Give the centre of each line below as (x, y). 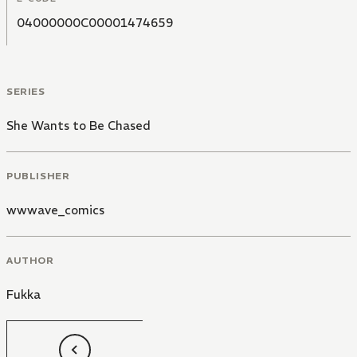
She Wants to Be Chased (78, 126)
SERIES (26, 92)
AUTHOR (30, 260)
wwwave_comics (55, 210)
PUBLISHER (38, 175)
